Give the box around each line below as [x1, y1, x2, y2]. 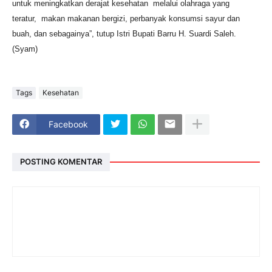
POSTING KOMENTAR [20, 157, 102, 167]
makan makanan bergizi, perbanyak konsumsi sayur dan [41, 13, 240, 23]
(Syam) [12, 44, 38, 53]
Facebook [49, 119, 88, 130]
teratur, [12, 13, 41, 23]
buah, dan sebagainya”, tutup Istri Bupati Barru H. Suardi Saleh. [12, 29, 236, 38]
